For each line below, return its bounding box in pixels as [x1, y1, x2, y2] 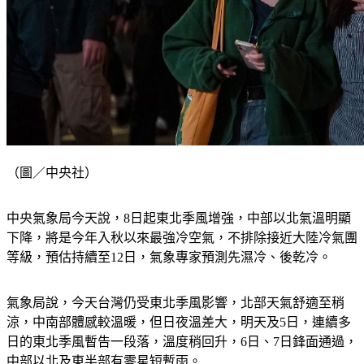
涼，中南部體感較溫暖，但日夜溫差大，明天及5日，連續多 [6, 315, 351, 330]
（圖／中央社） [6, 166, 97, 180]
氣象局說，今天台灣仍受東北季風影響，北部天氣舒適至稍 [6, 296, 344, 310]
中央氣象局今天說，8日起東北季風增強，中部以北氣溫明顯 [6, 211, 351, 226]
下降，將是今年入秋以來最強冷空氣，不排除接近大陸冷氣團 [6, 231, 357, 245]
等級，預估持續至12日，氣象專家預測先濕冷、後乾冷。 [6, 250, 331, 265]
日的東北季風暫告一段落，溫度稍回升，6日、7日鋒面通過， [6, 335, 357, 349]
